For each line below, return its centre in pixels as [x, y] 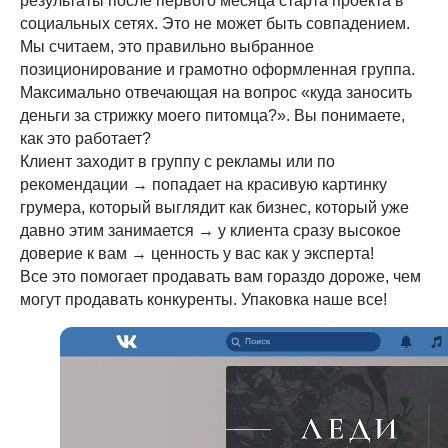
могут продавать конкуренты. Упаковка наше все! [203, 299]
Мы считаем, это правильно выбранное [167, 46]
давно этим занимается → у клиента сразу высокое [210, 230]
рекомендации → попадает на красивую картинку [203, 184]
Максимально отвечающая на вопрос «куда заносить [216, 92]
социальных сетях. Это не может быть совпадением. [215, 23]
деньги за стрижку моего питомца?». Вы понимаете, [212, 115]
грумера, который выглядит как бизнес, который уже [214, 207]
